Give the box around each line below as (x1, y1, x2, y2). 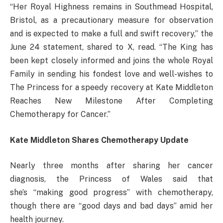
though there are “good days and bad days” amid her (10, 201, 213, 211)
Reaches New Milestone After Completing (10, 96, 213, 106)
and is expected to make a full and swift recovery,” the (10, 29, 213, 39)
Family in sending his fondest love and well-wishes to (10, 69, 213, 79)
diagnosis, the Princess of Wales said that (10, 174, 213, 184)
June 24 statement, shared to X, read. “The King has (10, 42, 213, 52)
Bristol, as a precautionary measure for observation (10, 15, 213, 25)
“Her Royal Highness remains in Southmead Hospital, (10, 2, 213, 12)
